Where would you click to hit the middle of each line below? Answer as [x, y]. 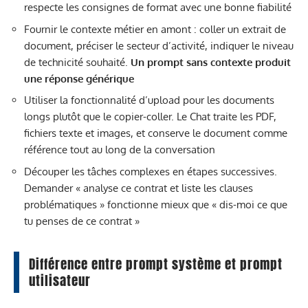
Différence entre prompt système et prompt [156, 264]
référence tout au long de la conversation [120, 150]
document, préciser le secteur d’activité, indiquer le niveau [159, 45]
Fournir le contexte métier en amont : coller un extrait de [155, 29]
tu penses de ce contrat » [82, 221]
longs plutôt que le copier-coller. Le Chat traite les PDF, [150, 117]
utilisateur [60, 280]
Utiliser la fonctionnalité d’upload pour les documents [149, 100]
